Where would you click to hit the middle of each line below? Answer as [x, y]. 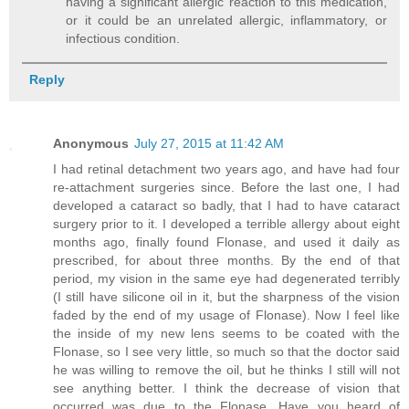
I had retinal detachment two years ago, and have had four [226, 168]
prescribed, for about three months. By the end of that [226, 260]
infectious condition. [123, 38]
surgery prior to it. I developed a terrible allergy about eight [226, 223]
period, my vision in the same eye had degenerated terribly [226, 278]
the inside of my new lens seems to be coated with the [226, 333]
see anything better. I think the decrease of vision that [226, 388]
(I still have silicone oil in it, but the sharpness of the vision [226, 296]
